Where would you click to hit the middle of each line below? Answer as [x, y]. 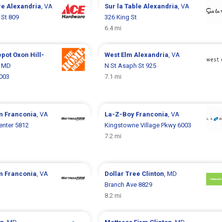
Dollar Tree [123, 174]
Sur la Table [124, 6]
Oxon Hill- [28, 55]
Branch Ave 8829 [128, 185]
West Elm [119, 55]
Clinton [153, 174]
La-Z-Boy [120, 114]
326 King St [120, 17]
